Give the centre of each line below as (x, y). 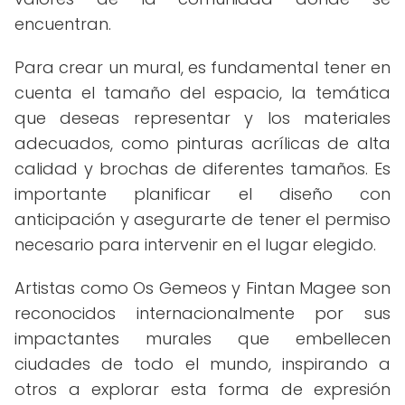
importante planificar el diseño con (202, 194)
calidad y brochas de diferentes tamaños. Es (202, 169)
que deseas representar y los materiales (202, 118)
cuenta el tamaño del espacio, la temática (202, 93)
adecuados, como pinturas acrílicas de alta (202, 143)
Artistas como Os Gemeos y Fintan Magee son (202, 288)
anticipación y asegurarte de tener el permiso (202, 219)
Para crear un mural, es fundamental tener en (202, 67)
